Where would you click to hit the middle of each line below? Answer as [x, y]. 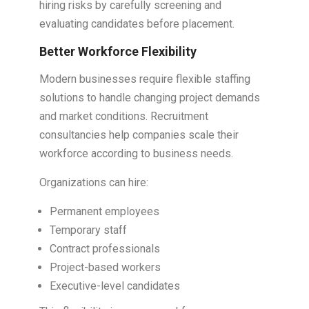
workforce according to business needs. [136, 154]
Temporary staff [88, 230]
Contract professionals [104, 249]
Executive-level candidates [114, 286]
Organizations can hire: [93, 183]
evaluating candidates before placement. [137, 24]
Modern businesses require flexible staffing [144, 79]
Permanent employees [104, 212]
